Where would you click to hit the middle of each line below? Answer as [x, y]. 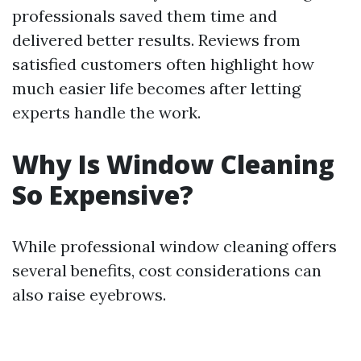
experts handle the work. [106, 112]
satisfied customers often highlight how [163, 64]
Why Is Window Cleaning [173, 164]
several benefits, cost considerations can [167, 270]
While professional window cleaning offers [174, 246]
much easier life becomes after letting [156, 88]
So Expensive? [103, 195]
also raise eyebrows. [89, 295]
